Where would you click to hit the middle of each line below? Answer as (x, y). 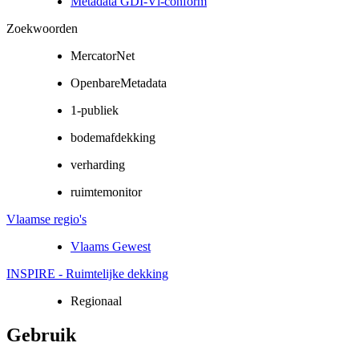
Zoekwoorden (42, 28)
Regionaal (96, 301)
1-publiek (95, 110)
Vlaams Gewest (111, 246)
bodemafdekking (113, 137)
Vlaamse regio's (46, 219)
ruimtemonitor (106, 192)
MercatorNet (103, 55)
